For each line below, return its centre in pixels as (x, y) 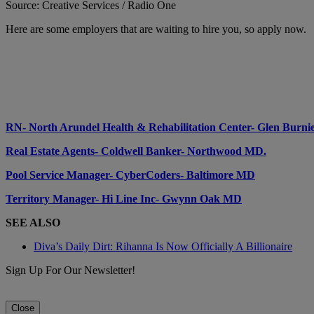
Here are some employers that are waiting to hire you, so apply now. (156, 29)
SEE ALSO (33, 222)
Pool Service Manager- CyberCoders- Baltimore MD (130, 175)
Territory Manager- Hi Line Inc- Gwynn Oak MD (124, 198)
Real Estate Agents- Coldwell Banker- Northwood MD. (136, 151)
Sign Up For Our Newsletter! (70, 270)
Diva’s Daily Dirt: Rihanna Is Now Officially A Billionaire (163, 246)
